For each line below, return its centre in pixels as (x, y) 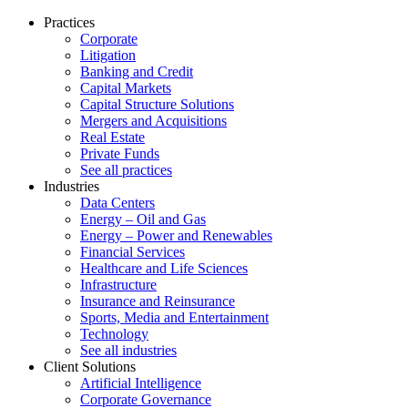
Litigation (108, 55)
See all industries (128, 350)
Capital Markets (126, 88)
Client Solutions (90, 367)
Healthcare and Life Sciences (164, 268)
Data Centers (117, 203)
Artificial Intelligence (141, 383)
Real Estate (112, 137)
